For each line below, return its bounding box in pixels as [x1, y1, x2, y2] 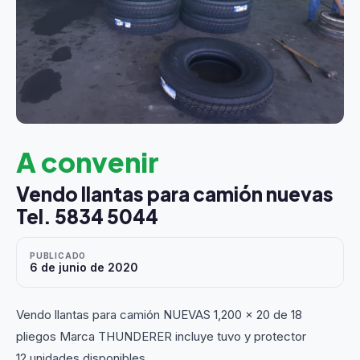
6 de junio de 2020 [30, 260, 138, 274]
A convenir [16, 145, 159, 179]
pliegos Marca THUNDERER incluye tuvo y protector [16, 329, 306, 344]
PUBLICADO [30, 251, 87, 260]
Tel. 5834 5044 [16, 204, 158, 228]
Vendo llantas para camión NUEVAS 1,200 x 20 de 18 [16, 307, 302, 322]
